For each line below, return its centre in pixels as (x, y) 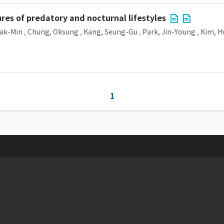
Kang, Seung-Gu (110, 32)
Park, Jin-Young (169, 32)
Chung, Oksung (53, 32)
